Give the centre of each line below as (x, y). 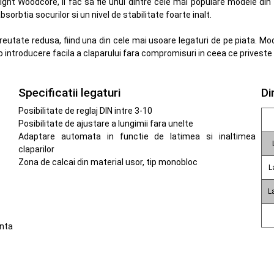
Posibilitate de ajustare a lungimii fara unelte (106, 123)
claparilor (37, 149)
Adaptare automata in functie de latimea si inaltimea (137, 136)
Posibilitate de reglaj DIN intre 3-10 (86, 110)
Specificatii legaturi (70, 93)
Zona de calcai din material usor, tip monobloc (108, 162)
